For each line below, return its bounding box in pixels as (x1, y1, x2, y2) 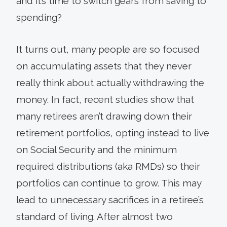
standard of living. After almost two (16, 210, 173, 222)
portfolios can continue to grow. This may (16, 177, 201, 188)
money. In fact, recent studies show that (16, 93, 194, 105)
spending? (16, 11, 62, 23)
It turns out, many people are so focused (16, 43, 200, 55)
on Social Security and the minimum (16, 143, 177, 155)
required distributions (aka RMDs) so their (16, 160, 200, 172)
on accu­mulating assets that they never (16, 60, 192, 71)
